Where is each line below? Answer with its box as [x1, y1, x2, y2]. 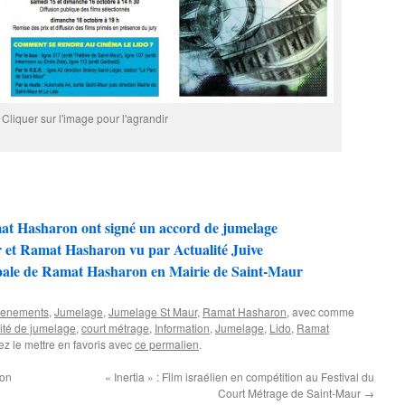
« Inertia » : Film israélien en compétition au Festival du [105, 369, 374, 384]
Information [155, 320, 210, 335]
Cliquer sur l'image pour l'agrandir [2, 110, 168, 126]
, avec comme [287, 304, 354, 319]
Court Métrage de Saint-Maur [218, 385, 363, 400]
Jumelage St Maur [108, 304, 197, 319]
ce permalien [135, 336, 199, 352]
